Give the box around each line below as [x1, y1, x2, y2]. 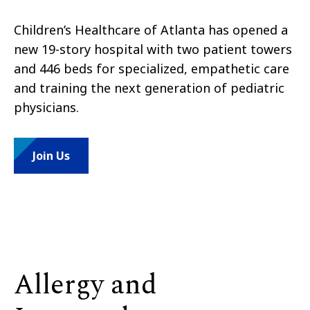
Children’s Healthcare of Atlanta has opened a [14, 21, 288, 39]
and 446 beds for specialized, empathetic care [14, 60, 289, 77]
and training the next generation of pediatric [14, 80, 284, 97]
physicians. [14, 99, 79, 116]
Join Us [33, 148, 70, 164]
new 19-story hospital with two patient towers [14, 41, 292, 58]
